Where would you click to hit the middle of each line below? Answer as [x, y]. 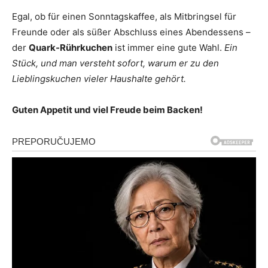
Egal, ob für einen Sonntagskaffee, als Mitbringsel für [124, 16]
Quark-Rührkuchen [71, 47]
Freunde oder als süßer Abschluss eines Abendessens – [131, 32]
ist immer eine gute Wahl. [168, 47]
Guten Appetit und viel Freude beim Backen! [107, 109]
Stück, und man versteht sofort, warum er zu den [115, 63]
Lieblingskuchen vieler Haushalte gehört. [99, 78]
